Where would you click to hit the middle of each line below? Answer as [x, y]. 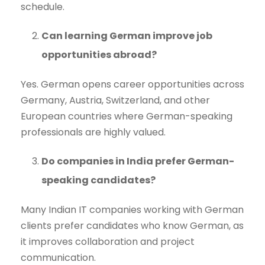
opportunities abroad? [99, 55]
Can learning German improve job [127, 36]
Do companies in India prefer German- [138, 161]
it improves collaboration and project [108, 242]
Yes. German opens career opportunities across [132, 85]
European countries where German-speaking [127, 117]
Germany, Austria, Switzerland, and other [115, 101]
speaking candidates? [98, 180]
